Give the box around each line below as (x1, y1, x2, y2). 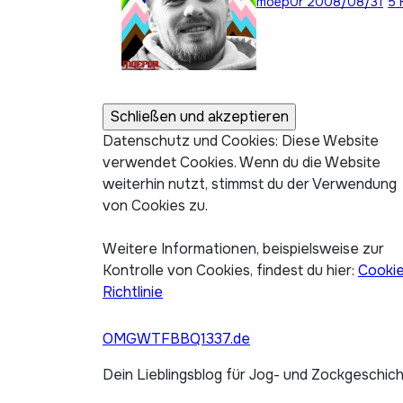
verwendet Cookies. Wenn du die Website (103, 153, 381, 172)
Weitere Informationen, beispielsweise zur (103, 239, 384, 258)
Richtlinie (103, 282, 163, 301)
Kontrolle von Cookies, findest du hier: (103, 261, 358, 280)
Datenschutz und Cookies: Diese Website (103, 131, 379, 150)
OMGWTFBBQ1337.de (103, 329, 250, 348)
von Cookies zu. (103, 196, 208, 215)
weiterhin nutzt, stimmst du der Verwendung (103, 175, 397, 193)
